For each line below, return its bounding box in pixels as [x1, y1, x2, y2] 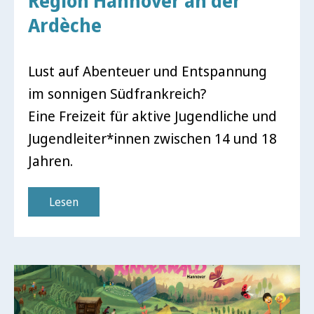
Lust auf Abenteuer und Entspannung [28, 62, 267, 81]
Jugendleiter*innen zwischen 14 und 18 [28, 129, 277, 148]
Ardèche [28, 13, 102, 38]
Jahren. [28, 151, 73, 170]
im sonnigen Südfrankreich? [28, 84, 206, 103]
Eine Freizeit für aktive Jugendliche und [28, 107, 277, 125]
